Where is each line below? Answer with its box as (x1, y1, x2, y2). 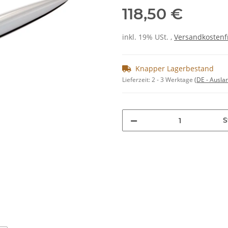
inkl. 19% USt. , (122, 32, 174, 42)
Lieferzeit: (122, 75, 152, 84)
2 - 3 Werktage (152, 75, 194, 84)
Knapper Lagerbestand (135, 64, 214, 74)
